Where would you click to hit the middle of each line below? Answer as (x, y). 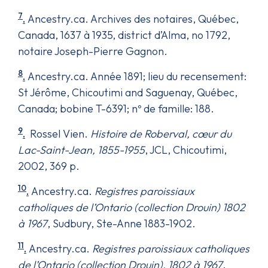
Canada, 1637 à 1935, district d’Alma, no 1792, (124, 35)
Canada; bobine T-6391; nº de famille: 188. (116, 108)
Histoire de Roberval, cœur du (161, 133)
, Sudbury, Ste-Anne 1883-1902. (121, 223)
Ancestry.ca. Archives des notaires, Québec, (132, 19)
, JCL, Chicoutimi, (186, 150)
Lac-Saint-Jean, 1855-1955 (81, 150)
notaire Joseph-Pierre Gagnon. (93, 51)
